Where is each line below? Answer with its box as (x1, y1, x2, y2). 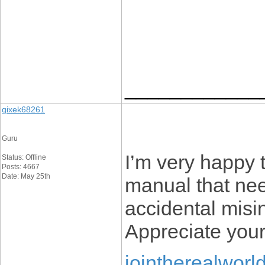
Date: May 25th (2, 172, 50, 180)
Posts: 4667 (2, 163, 40, 171)
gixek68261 (2, 105, 45, 114)
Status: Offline (2, 153, 46, 161)
